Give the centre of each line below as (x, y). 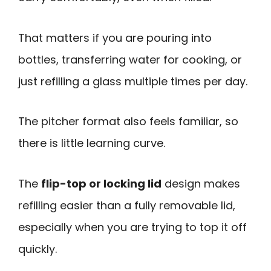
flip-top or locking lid (101, 183)
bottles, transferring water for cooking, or (130, 59)
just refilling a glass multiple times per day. (133, 81)
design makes (201, 183)
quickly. (38, 249)
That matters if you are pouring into (115, 38)
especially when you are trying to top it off (132, 227)
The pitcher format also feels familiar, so (128, 122)
